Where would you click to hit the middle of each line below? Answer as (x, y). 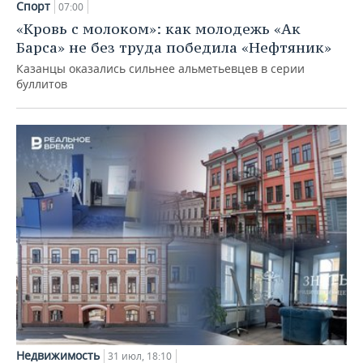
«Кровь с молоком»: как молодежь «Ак (158, 29)
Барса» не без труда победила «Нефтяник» (174, 48)
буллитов (42, 84)
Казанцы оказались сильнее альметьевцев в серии (160, 69)
